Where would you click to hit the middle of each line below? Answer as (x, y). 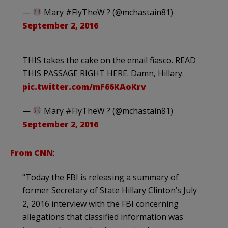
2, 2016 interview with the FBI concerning (101, 203)
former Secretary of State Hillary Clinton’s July (110, 190)
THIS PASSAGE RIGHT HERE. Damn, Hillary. (103, 73)
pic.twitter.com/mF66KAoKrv (84, 86)
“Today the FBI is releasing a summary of (101, 177)
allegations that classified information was (103, 217)
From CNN (32, 152)
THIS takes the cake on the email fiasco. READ (109, 60)
